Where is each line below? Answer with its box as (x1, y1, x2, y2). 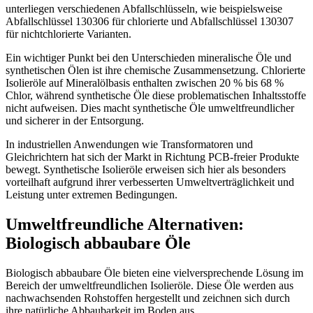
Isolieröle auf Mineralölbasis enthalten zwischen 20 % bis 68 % (6, 77, 284, 89)
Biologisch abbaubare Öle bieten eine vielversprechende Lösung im (6, 267, 303, 279)
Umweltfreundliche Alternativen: (6, 215, 244, 234)
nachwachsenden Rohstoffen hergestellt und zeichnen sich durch (6, 292, 290, 305)
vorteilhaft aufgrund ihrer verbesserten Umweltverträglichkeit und (6, 176, 294, 189)
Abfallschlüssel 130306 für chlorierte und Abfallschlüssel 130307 (6, 15, 293, 28)
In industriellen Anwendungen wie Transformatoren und (6, 138, 253, 151)
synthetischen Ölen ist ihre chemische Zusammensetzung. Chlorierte (6, 64, 305, 77)
